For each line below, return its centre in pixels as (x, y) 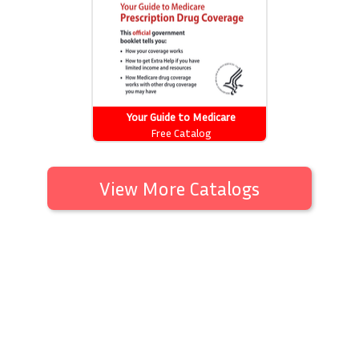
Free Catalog (181, 133)
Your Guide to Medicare (181, 117)
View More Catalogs (179, 188)
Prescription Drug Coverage (181, 130)
